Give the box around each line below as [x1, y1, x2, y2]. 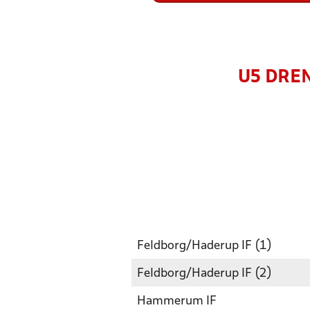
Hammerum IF [137, 295, 217, 307]
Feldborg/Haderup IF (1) [137, 240, 272, 252]
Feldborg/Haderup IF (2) [137, 268, 272, 280]
